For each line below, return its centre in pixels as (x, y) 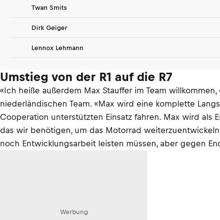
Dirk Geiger (49, 27)
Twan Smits (49, 7)
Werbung (74, 212)
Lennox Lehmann (57, 48)
